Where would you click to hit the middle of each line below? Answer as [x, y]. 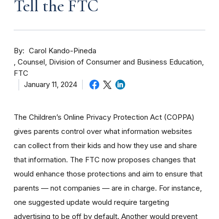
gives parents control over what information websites [103, 131]
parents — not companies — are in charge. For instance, [108, 188]
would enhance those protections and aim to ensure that [108, 174]
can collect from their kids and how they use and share [105, 145]
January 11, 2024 [51, 84]
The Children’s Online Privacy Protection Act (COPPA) [104, 117]
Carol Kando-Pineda [63, 51]
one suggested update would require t [78, 202]
